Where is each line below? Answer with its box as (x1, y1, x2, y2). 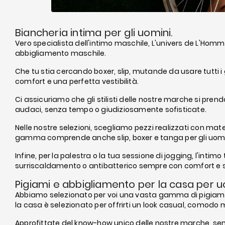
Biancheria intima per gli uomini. (15, 26, 173, 40)
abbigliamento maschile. (15, 48, 106, 59)
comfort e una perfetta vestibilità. (15, 76, 139, 87)
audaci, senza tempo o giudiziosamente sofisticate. (15, 104, 207, 115)
